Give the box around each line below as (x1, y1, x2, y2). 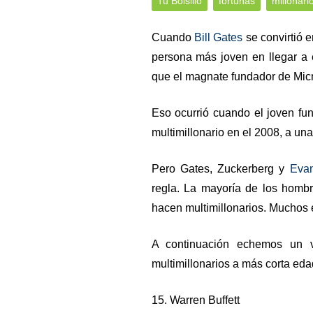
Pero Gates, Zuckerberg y (151, 163, 290, 175)
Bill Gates (194, 31, 243, 43)
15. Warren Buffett (151, 294, 240, 306)
